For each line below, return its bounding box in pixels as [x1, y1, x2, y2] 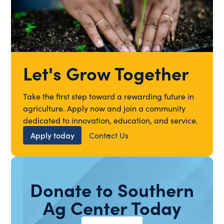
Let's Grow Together [23, 60, 189, 85]
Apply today [30, 129, 74, 141]
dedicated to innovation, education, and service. [23, 114, 198, 125]
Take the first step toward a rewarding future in [23, 90, 194, 101]
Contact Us [88, 129, 128, 141]
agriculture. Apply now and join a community [23, 102, 186, 113]
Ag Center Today [43, 195, 181, 220]
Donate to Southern [30, 177, 194, 202]
